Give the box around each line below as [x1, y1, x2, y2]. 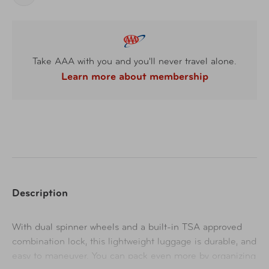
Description [12, 187, 68, 199]
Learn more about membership [61, 71, 208, 83]
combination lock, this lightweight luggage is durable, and [12, 237, 256, 247]
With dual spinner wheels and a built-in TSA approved [12, 222, 242, 232]
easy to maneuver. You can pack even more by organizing [12, 251, 256, 261]
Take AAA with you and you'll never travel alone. [32, 56, 237, 67]
